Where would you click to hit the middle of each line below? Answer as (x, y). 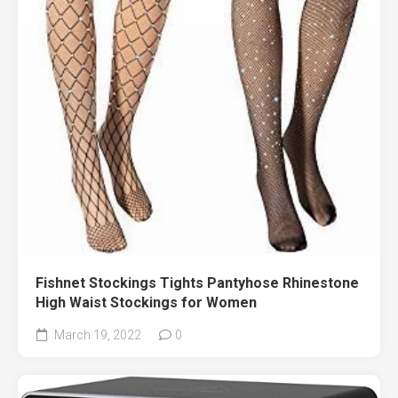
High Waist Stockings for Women (146, 302)
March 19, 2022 (96, 334)
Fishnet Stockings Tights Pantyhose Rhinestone (197, 283)
